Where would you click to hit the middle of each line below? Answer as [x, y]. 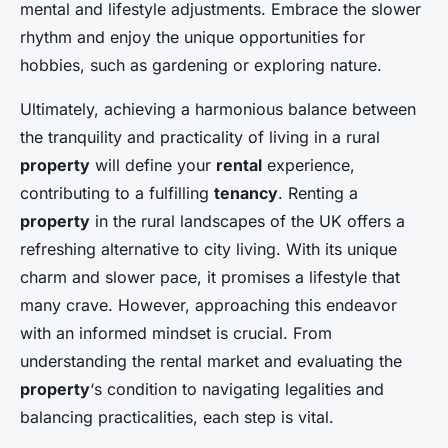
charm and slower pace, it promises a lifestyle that [210, 277]
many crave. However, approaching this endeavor [208, 305]
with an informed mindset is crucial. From [176, 333]
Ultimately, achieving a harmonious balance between [218, 109]
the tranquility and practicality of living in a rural [200, 137]
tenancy [246, 193]
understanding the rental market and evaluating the [211, 361]
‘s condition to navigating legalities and [237, 389]
